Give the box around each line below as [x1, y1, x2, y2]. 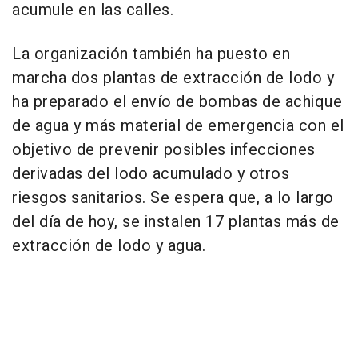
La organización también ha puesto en [12, 42, 290, 66]
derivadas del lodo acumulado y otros [12, 161, 289, 185]
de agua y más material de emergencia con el [12, 113, 344, 137]
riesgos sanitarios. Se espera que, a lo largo [12, 185, 334, 209]
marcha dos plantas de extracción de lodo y [12, 66, 334, 89]
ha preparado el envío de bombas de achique [12, 89, 342, 113]
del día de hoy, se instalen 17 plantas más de [12, 209, 340, 233]
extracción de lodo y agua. [12, 233, 205, 257]
